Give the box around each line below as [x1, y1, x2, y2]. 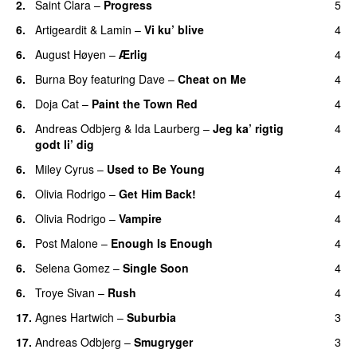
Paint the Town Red [92, 95, 198, 112]
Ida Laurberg [135, 120, 200, 136]
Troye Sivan [35, 284, 95, 300]
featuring [91, 70, 135, 87]
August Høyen [35, 45, 106, 62]
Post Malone [35, 234, 98, 251]
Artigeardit [35, 21, 87, 37]
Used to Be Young [107, 160, 205, 177]
